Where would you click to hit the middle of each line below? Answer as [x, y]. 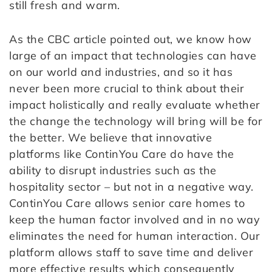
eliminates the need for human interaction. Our [134, 236]
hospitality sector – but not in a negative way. [131, 187]
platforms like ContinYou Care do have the [122, 154]
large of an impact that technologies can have [133, 56]
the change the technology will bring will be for [136, 121]
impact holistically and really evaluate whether [135, 105]
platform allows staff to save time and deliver [131, 253]
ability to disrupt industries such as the [113, 171]
